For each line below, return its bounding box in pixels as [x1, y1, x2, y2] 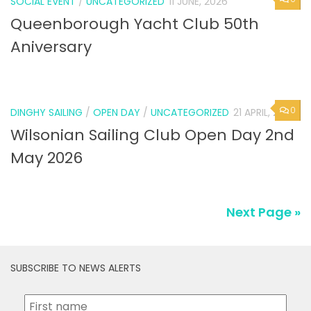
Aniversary [10, 35, 92, 58]
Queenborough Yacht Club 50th [10, 12, 259, 35]
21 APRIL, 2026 [233, 105, 296, 119]
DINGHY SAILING [10, 105, 83, 119]
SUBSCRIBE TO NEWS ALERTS [10, 261, 141, 276]
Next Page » [226, 203, 301, 221]
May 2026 [10, 147, 83, 169]
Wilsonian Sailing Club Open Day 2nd [10, 124, 294, 146]
